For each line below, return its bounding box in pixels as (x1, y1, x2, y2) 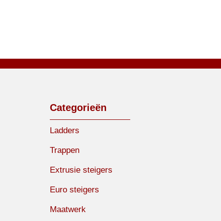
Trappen (50, 146, 79, 155)
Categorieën (50, 102, 107, 113)
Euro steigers (50, 185, 99, 195)
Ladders (50, 126, 79, 136)
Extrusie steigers (50, 165, 112, 175)
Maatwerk (50, 205, 86, 215)
